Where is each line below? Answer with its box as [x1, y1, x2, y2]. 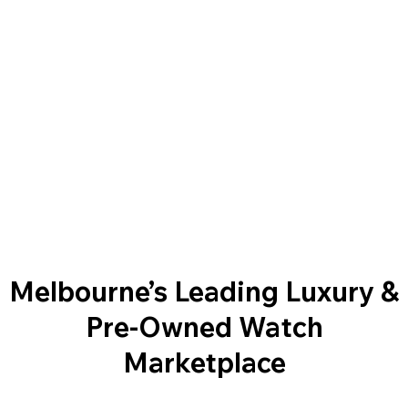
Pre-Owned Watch [85, 309, 323, 344]
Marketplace [122, 344, 286, 380]
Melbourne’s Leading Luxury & [9, 273, 399, 309]
